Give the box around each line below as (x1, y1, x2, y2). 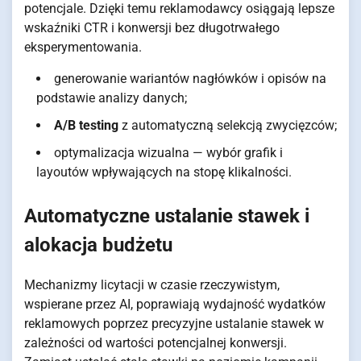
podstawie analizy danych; (36, 89, 187, 106)
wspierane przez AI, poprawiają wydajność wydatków (24, 297, 326, 313)
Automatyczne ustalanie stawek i (24, 205, 309, 228)
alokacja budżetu (24, 234, 172, 257)
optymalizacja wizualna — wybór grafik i (54, 144, 283, 160)
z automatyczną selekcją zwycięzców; (118, 117, 337, 133)
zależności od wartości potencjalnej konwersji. (24, 335, 287, 351)
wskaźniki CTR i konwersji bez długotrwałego (24, 19, 280, 35)
